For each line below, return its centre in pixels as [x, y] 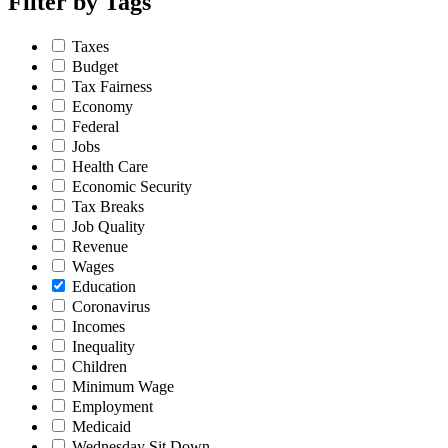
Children [99, 366]
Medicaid [101, 426]
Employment [112, 406]
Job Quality [108, 226]
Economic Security [132, 186]
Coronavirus [111, 306]
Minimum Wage [123, 386]
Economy [102, 106]
